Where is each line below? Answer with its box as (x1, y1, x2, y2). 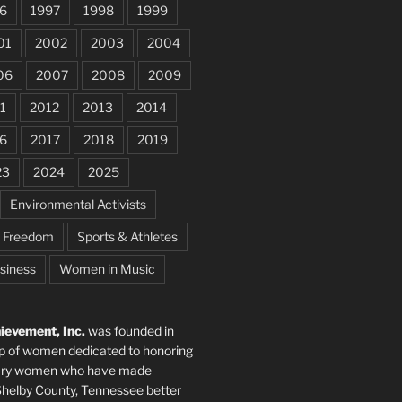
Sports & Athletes (76, 229, 178, 245)
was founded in (84, 323, 174, 339)
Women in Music (58, 261, 155, 277)
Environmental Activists (9, 197, 146, 213)
